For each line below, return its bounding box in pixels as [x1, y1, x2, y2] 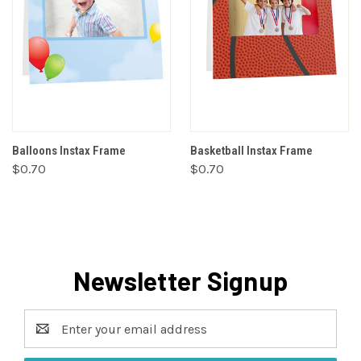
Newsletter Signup [73, 265, 288, 297]
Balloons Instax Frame [12, 143, 126, 159]
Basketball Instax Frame [190, 143, 313, 159]
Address [24, 330, 72, 346]
